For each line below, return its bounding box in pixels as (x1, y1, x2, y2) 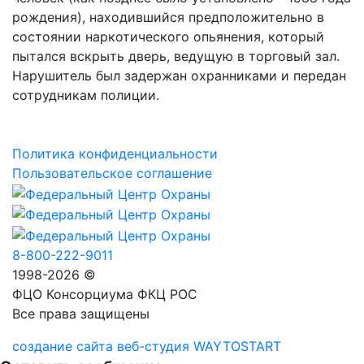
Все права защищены (12, 305, 149, 322)
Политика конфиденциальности (12, 145, 218, 162)
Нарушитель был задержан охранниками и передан (12, 67, 346, 84)
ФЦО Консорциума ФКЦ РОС (12, 285, 197, 302)
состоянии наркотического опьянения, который (12, 28, 324, 45)
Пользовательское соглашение (12, 164, 212, 181)
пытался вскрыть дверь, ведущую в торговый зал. (12, 47, 340, 64)
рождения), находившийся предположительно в (12, 8, 324, 25)
